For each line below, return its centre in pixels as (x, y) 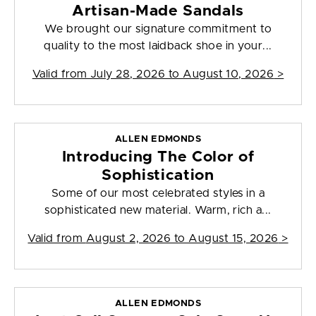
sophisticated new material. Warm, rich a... (158, 211)
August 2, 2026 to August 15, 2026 (182, 239)
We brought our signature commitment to (158, 29)
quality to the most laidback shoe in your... (158, 46)
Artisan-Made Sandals (158, 11)
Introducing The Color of (158, 157)
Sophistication (158, 176)
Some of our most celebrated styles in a (158, 194)
